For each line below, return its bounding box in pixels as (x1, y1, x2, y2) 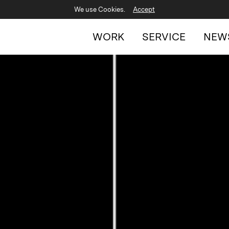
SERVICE (142, 31, 186, 43)
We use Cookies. (74, 6, 125, 13)
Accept (133, 6, 155, 13)
